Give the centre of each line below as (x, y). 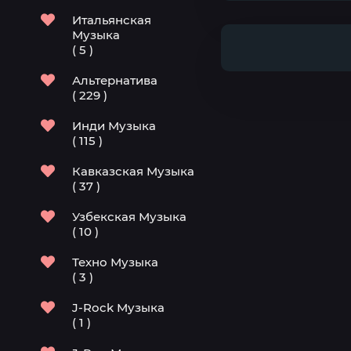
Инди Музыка (114, 126)
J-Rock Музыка (118, 308)
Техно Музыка (115, 262)
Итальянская (112, 20)
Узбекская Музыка (129, 217)
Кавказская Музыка (133, 171)
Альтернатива (115, 80)
